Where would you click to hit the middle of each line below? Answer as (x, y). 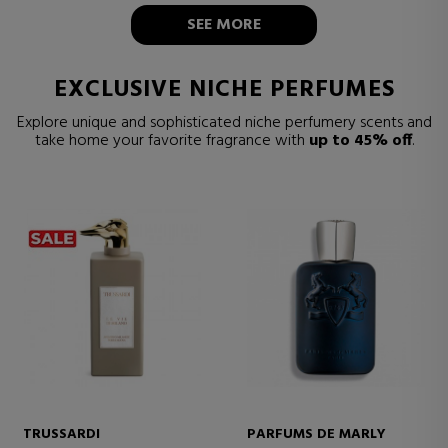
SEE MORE (224, 24)
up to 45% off (360, 140)
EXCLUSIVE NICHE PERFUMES (224, 89)
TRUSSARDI (61, 434)
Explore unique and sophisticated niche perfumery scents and (224, 122)
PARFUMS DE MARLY (316, 434)
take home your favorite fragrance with (171, 140)
